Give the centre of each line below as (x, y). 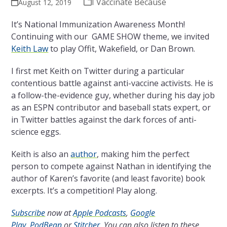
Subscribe (28, 213)
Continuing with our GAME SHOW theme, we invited (110, 37)
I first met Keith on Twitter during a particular (98, 71)
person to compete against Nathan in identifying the (111, 166)
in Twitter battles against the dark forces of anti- (104, 120)
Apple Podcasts (100, 213)
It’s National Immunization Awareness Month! (98, 25)
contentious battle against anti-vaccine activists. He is (112, 83)
